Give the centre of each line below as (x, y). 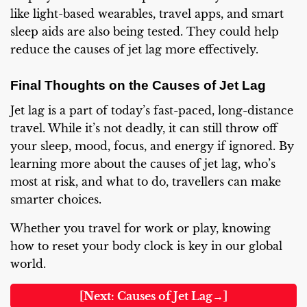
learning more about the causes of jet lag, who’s (143, 164)
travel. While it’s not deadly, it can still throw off (144, 128)
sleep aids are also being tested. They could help (145, 32)
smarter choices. (56, 200)
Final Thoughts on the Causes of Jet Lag (138, 85)
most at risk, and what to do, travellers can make (146, 182)
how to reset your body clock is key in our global (146, 246)
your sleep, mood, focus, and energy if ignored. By (152, 146)
